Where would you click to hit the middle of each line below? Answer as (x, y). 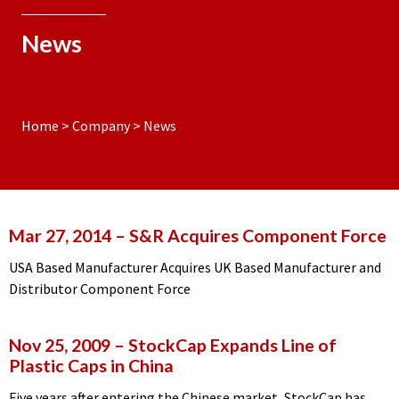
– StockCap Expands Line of (224, 345)
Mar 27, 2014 (60, 236)
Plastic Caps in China (91, 366)
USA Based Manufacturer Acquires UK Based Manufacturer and (195, 267)
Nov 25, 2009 (60, 345)
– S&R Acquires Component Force (249, 236)
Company (101, 126)
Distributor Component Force (100, 289)
